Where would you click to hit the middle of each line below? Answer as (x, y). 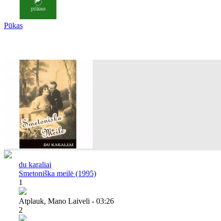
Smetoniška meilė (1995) (57, 173)
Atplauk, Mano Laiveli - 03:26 (66, 201)
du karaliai (35, 164)
